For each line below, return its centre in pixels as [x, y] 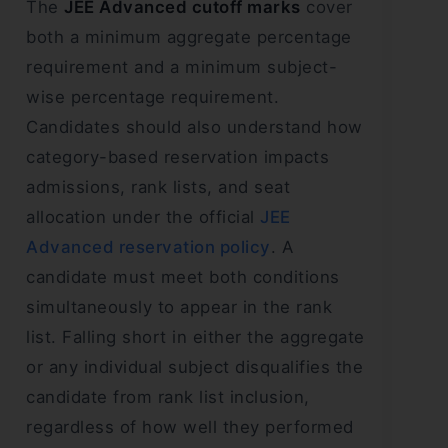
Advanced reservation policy [148, 246]
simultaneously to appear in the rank [179, 306]
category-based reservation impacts [177, 156]
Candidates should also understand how [194, 126]
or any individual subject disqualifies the [194, 366]
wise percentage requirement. [152, 96]
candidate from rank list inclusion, [168, 396]
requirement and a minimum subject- [181, 66]
